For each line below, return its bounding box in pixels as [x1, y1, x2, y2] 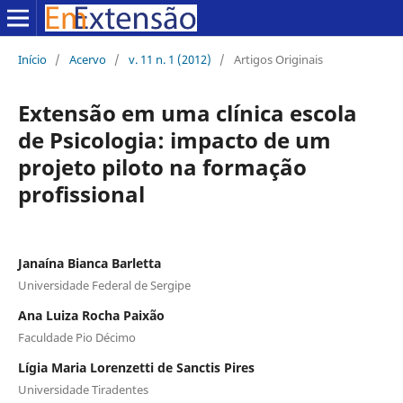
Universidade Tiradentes [17, 381, 148, 398]
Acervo [68, 50, 106, 67]
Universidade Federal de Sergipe [17, 276, 191, 293]
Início [17, 50, 47, 67]
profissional [17, 178, 145, 209]
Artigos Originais [233, 50, 323, 67]
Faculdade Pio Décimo [17, 328, 136, 345]
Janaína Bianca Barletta [17, 254, 161, 272]
